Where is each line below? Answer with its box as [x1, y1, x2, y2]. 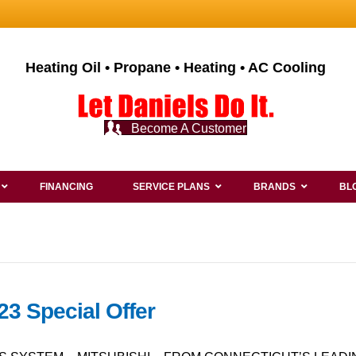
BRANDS [253, 181, 296, 192]
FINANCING [40, 181, 93, 192]
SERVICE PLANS [133, 181, 210, 192]
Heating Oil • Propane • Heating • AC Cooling [25, 59, 327, 75]
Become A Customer [131, 121, 247, 135]
